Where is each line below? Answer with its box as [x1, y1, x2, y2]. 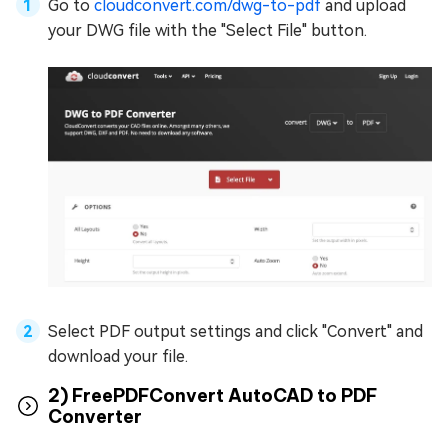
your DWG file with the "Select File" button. [48, 21, 367, 41]
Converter [48, 404, 142, 428]
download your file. [48, 346, 188, 366]
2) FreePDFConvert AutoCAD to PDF [48, 383, 378, 407]
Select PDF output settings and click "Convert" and [48, 321, 423, 341]
